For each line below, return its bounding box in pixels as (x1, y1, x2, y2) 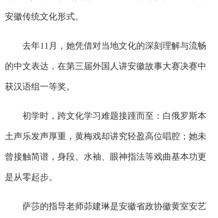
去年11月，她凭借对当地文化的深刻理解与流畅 (5, 40, 206, 51)
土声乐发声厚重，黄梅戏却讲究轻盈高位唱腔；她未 (5, 131, 206, 141)
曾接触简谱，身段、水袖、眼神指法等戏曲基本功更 (5, 151, 206, 162)
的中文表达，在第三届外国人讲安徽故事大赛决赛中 (5, 61, 206, 71)
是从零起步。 (5, 172, 57, 182)
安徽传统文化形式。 (5, 11, 84, 21)
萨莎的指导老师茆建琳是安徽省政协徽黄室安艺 (5, 201, 206, 211)
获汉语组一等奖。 (5, 81, 75, 91)
